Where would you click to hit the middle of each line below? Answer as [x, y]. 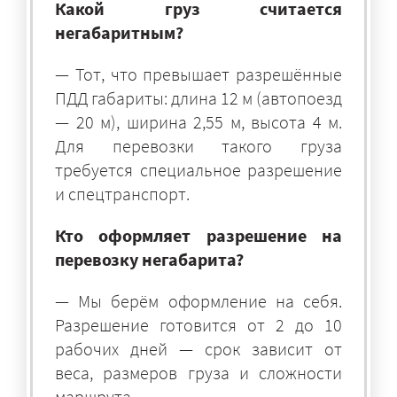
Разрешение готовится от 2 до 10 [198, 324]
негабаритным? [119, 32]
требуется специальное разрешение [198, 169]
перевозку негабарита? [149, 259]
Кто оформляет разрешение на [198, 235]
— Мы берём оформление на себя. [198, 300]
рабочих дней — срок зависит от [198, 348]
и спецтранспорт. [122, 193]
